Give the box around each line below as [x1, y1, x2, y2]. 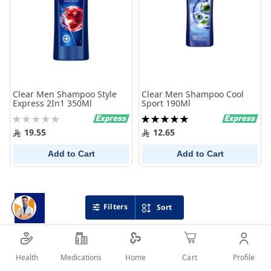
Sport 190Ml [142, 97, 191, 109]
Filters [103, 201, 128, 212]
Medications [60, 252, 102, 263]
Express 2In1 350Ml [13, 97, 92, 109]
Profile [233, 252, 255, 263]
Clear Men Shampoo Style [13, 88, 117, 100]
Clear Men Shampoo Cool [142, 88, 244, 100]
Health [16, 252, 39, 263]
